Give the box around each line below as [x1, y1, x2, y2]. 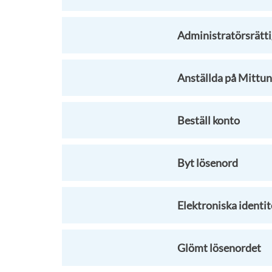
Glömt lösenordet [177, 241, 261, 254]
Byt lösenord [177, 156, 238, 169]
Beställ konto [177, 114, 240, 127]
